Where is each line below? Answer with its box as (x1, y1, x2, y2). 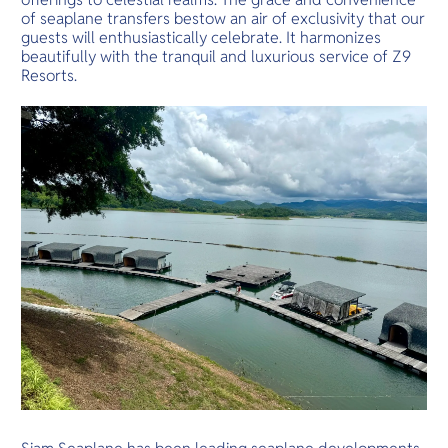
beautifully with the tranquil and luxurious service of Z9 (21, 46, 412, 68)
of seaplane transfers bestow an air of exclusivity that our (21, 8, 426, 30)
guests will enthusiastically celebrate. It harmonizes (21, 27, 382, 49)
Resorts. (21, 65, 78, 87)
